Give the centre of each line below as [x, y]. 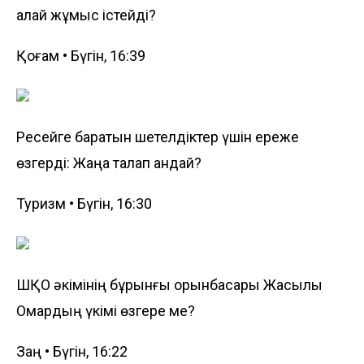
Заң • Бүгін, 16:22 [72, 351]
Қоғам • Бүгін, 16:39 [81, 55]
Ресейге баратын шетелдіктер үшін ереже [158, 136]
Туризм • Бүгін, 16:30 [84, 203]
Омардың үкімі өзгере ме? [106, 310]
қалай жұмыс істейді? [86, 15]
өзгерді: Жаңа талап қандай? [109, 162]
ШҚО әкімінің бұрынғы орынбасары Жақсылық [169, 284]
